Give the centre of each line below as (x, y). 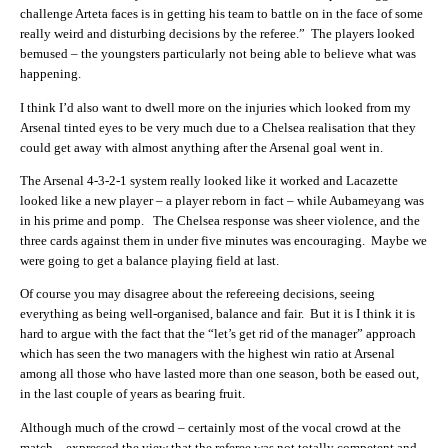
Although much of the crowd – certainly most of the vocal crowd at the (210, 427)
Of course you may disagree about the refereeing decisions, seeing (197, 294)
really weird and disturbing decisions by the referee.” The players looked (217, 34)
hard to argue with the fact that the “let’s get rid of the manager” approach (218, 334)
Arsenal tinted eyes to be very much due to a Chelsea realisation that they (218, 127)
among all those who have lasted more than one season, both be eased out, (219, 374)
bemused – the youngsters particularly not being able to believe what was (218, 54)
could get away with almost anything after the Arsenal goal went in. (201, 147)
